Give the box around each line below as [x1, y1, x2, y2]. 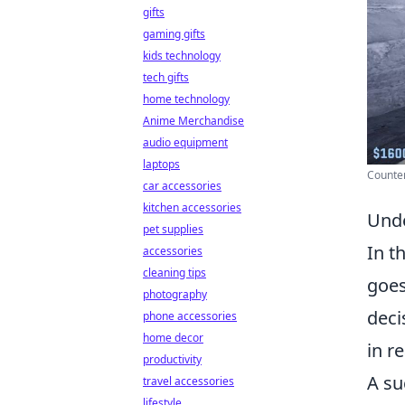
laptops [143, 156, 180, 172]
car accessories [143, 178, 221, 193]
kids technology [143, 48, 221, 63]
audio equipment [143, 135, 228, 150]
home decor [143, 330, 203, 345]
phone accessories [143, 308, 237, 324]
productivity [143, 352, 202, 367]
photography [143, 287, 207, 302]
